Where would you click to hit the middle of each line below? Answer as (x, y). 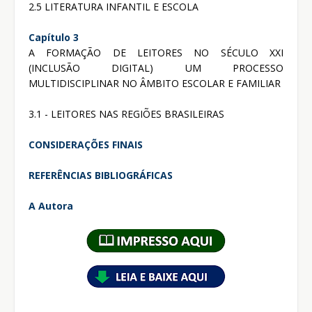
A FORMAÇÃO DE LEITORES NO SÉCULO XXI (156, 52)
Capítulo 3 (54, 37)
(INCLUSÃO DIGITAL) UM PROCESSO (156, 68)
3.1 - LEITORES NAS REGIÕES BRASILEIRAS (126, 114)
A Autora (51, 205)
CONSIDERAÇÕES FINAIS (86, 144)
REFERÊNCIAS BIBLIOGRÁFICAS (101, 175)
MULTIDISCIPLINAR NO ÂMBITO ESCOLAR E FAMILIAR (155, 83)
